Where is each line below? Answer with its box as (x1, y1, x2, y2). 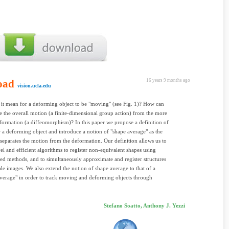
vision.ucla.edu (17, 83, 51, 88)
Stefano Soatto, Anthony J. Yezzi (104, 202, 185, 209)
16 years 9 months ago (146, 78, 190, 83)
